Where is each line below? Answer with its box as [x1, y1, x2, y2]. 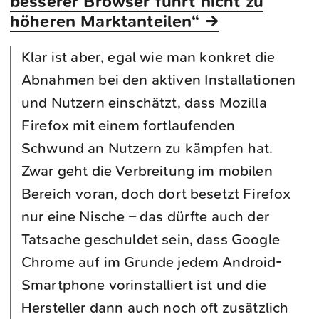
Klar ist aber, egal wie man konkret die [21, 48, 276, 66]
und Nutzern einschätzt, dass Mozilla [21, 94, 267, 112]
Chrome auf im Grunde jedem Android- [21, 253, 283, 271]
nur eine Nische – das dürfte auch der [21, 208, 269, 226]
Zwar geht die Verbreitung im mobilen [21, 162, 273, 180]
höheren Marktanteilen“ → [10, 11, 219, 32]
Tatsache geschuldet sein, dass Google [21, 231, 280, 249]
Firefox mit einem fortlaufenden [21, 117, 235, 135]
